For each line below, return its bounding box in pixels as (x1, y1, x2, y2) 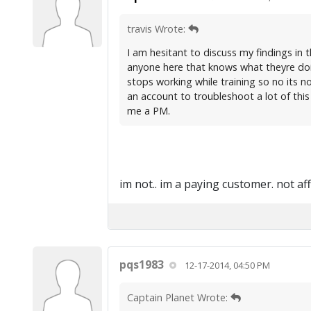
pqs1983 (119, 257, 164, 272)
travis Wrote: (126, 22, 188, 35)
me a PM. (126, 104, 170, 117)
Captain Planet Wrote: (126, 291, 230, 304)
